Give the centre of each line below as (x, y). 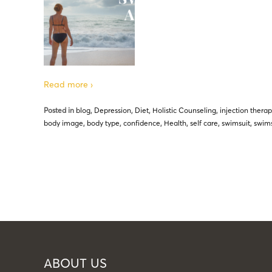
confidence (142, 123)
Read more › (68, 84)
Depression (113, 110)
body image (63, 123)
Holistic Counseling (184, 110)
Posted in (60, 110)
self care (204, 123)
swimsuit (236, 123)
